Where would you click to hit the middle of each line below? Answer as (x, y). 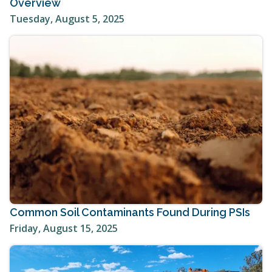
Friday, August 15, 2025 (64, 228)
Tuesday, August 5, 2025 (67, 19)
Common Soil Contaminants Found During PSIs (130, 212)
